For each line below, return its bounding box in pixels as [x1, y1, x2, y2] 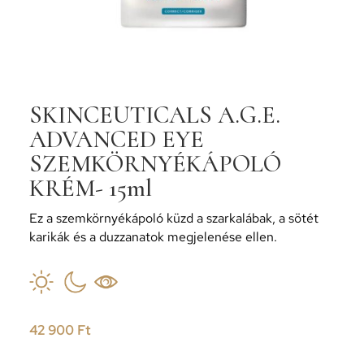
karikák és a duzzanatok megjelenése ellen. [28, 228, 277, 246]
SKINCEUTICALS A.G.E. [28, 100, 280, 131]
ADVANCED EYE [28, 124, 204, 155]
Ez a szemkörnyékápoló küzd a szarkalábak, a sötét [28, 210, 318, 227]
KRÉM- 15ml [28, 173, 152, 204]
